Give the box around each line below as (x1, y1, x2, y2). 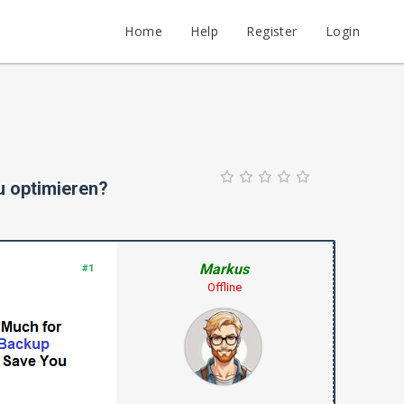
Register (246, 23, 298, 40)
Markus (199, 260, 250, 278)
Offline (207, 280, 242, 294)
